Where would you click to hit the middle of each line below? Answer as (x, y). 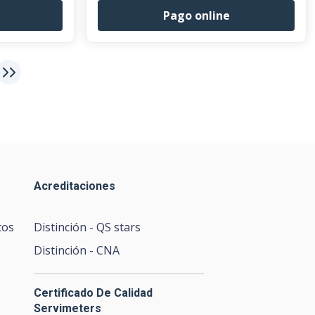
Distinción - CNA (76, 250)
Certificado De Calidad (93, 293)
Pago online (196, 15)
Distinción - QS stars (87, 227)
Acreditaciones (74, 186)
